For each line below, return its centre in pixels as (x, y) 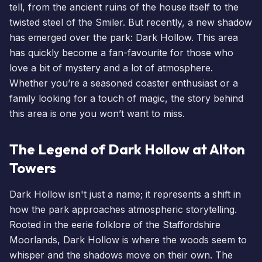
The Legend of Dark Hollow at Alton (127, 149)
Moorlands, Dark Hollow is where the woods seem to (128, 239)
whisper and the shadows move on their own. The (121, 255)
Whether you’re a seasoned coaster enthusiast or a (124, 83)
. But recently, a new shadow (187, 22)
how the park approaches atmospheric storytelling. (123, 209)
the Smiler (101, 22)
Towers (33, 168)
